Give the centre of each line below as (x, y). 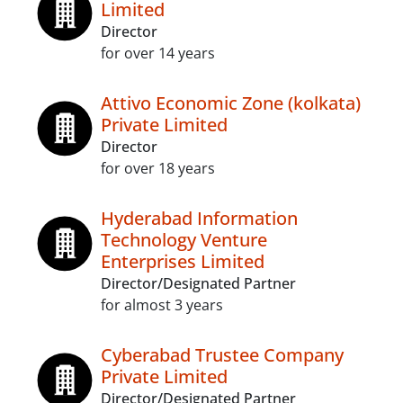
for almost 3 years (162, 305)
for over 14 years (158, 53)
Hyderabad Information (199, 218)
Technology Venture (184, 240)
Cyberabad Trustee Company (222, 355)
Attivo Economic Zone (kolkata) (231, 103)
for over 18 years (158, 168)
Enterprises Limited (183, 261)
